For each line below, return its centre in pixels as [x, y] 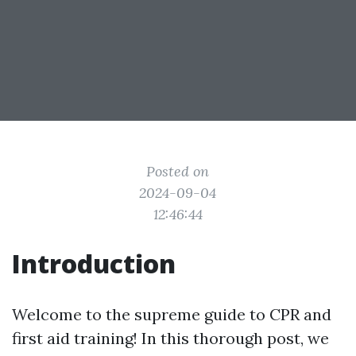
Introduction [94, 263]
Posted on [178, 171]
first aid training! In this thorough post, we [170, 338]
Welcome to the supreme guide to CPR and [172, 314]
